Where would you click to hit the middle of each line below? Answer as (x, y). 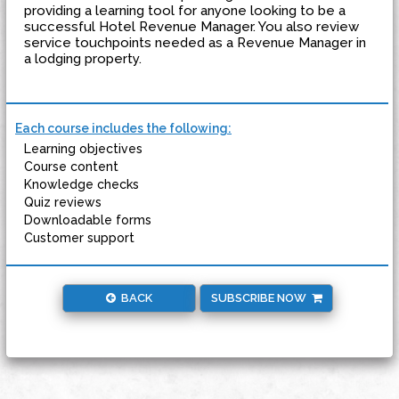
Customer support (79, 238)
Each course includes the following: (123, 128)
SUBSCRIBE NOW (261, 298)
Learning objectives (83, 149)
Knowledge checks (81, 184)
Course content (71, 167)
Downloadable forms (88, 220)
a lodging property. (83, 59)
